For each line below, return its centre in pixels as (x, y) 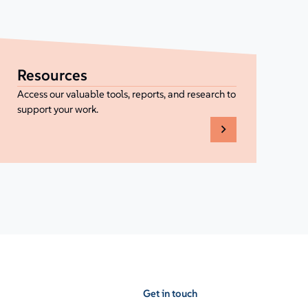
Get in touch (170, 293)
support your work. (57, 109)
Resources (52, 75)
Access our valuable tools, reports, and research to (126, 93)
